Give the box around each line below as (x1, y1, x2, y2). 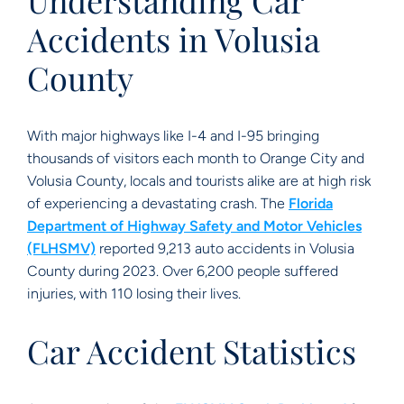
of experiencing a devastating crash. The (27, 195, 289, 212)
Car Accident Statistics (27, 329, 356, 372)
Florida (289, 195, 333, 212)
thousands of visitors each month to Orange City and (27, 150, 364, 167)
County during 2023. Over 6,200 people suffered (27, 262, 338, 280)
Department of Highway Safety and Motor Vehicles (27, 217, 362, 234)
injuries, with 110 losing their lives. (27, 285, 241, 302)
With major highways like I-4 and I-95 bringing (27, 127, 319, 144)
